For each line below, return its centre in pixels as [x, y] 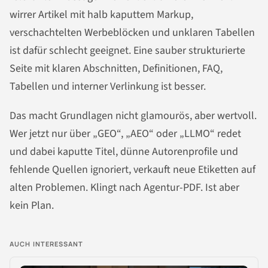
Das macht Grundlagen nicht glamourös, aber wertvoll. [133, 116]
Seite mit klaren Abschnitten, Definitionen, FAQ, [116, 68]
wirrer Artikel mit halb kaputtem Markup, [101, 14]
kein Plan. [32, 206]
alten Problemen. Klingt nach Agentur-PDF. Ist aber [124, 188]
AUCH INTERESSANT [47, 244]
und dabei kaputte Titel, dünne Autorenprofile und [124, 152]
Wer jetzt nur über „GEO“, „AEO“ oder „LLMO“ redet [125, 134]
